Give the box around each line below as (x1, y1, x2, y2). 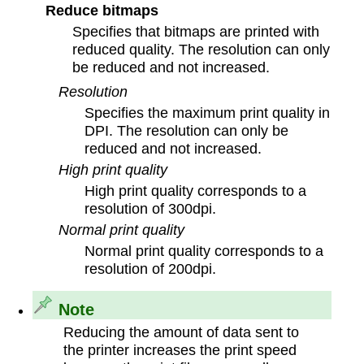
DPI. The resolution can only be (84, 121, 289, 139)
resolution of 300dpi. (84, 199, 217, 217)
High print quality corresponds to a (84, 181, 307, 199)
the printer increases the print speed (63, 340, 297, 358)
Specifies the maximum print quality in (84, 103, 331, 121)
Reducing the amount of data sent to (63, 323, 299, 340)
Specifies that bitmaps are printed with (72, 22, 320, 40)
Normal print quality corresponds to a (84, 241, 324, 259)
